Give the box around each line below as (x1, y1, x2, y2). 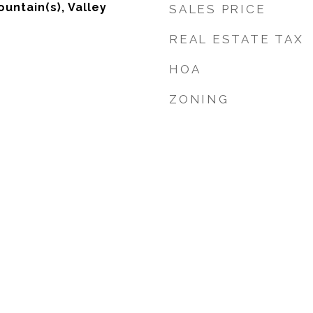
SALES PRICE (169, 2, 266, 16)
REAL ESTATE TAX (169, 32, 304, 46)
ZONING (169, 92, 229, 106)
